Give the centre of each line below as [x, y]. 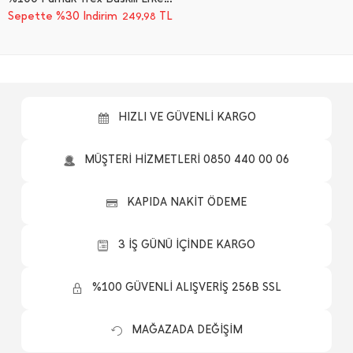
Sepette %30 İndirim [63, 16]
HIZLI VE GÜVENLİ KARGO [187, 117]
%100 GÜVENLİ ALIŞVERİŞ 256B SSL [187, 287]
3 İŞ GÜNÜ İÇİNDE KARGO [187, 245]
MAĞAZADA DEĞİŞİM [187, 330]
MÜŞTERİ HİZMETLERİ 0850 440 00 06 [187, 160]
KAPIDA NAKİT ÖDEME [187, 202]
